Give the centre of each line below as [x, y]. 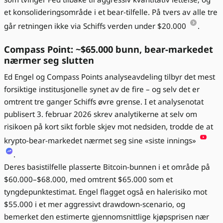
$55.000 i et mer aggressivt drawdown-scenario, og [95, 204]
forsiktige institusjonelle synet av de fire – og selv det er [102, 89]
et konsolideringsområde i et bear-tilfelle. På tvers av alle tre [111, 12]
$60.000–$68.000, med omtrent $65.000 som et [88, 179]
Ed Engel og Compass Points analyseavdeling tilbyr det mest [110, 76]
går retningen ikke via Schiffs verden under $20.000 [96, 26]
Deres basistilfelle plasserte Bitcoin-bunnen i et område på [107, 167]
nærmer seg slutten [49, 60]
